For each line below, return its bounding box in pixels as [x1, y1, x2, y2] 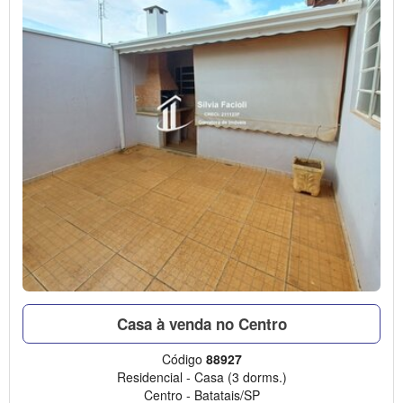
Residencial [116, 368, 183, 387]
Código [161, 350, 206, 369]
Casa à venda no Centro [116, 313, 287, 336]
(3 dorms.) [227, 368, 287, 387]
